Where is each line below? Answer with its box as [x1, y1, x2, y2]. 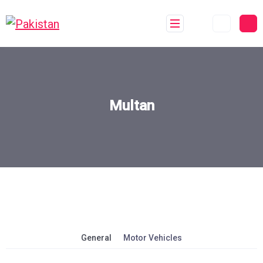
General [81, 233, 112, 242]
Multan [109, 97, 154, 114]
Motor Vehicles [123, 233, 182, 242]
